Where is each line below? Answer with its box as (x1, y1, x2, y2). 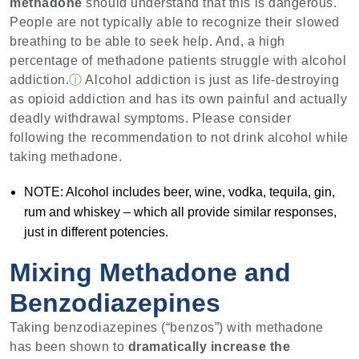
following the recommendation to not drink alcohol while (10, 131, 349, 145)
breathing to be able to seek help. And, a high (10, 34, 285, 49)
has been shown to (10, 339, 128, 353)
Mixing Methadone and (10, 257, 291, 287)
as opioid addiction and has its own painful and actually (10, 92, 348, 107)
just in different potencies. (23, 224, 168, 239)
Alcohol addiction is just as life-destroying (82, 73, 340, 87)
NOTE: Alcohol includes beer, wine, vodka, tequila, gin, (23, 184, 335, 199)
